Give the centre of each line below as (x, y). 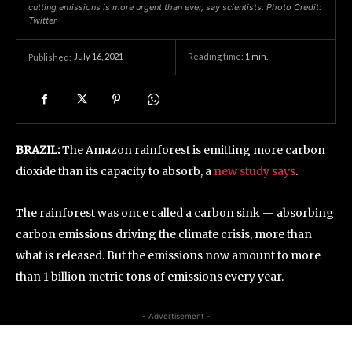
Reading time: (216, 57)
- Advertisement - (176, 316)
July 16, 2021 (99, 57)
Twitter (42, 20)
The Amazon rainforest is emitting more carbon (192, 150)
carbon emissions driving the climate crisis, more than (164, 234)
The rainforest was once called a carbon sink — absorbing (175, 213)
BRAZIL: (38, 150)
